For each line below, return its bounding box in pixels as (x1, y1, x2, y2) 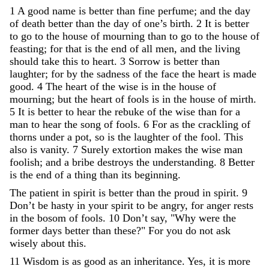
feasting (10, 42, 44, 55)
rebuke (115, 105, 144, 118)
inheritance (134, 255, 182, 267)
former (10, 224, 39, 237)
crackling (198, 118, 238, 130)
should (10, 55, 41, 67)
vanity (40, 143, 67, 156)
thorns (10, 130, 37, 143)
